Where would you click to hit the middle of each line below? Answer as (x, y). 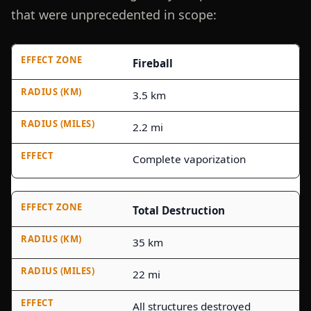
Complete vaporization (189, 159)
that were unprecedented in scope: (114, 15)
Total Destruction (178, 210)
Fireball (152, 63)
